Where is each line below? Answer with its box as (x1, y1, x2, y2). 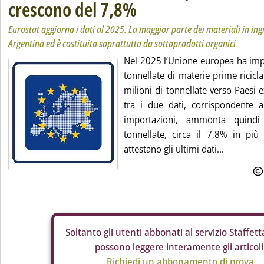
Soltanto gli (65, 226, 115, 239)
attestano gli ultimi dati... (124, 143, 224, 156)
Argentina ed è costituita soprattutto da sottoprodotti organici (8, 37, 236, 50)
